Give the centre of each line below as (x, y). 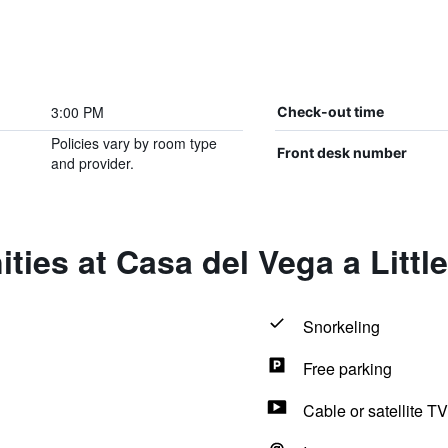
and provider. (92, 163)
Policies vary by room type (133, 143)
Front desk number (341, 152)
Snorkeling (341, 326)
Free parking (347, 368)
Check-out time (330, 111)
